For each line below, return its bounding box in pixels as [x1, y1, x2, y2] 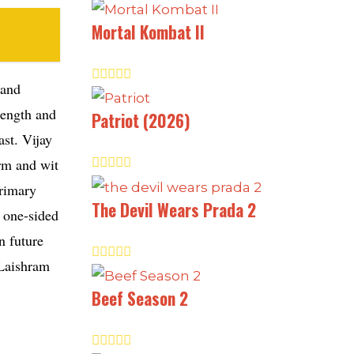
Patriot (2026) [92, 108, 190, 134]
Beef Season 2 [92, 286, 188, 311]
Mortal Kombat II [92, 19, 205, 44]
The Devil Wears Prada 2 [92, 197, 256, 222]
